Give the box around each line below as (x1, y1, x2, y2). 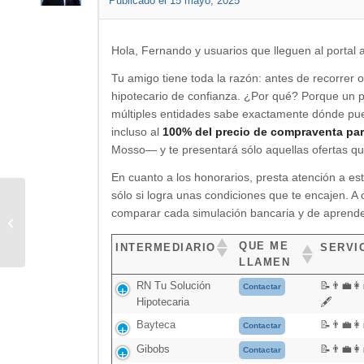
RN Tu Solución (136, 279, 211, 292)
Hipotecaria (136, 295, 190, 308)
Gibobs (136, 342, 171, 355)
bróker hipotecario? (28, 223, 132, 238)
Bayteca (136, 318, 176, 331)
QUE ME (239, 239, 289, 252)
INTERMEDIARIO (115, 240, 216, 253)
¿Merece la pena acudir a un (28, 206, 175, 221)
